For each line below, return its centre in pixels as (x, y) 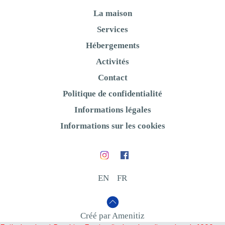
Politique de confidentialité (113, 93)
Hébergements (113, 45)
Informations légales (113, 109)
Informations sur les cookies (113, 126)
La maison (113, 13)
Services (113, 29)
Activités (113, 61)
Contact (113, 77)
